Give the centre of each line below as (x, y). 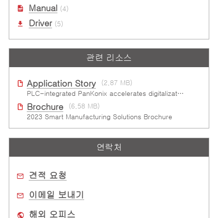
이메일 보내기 (56, 195)
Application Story (61, 84)
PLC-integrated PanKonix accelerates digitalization (180, 94)
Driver (40, 24)
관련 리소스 (109, 58)
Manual (43, 8)
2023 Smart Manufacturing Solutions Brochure (99, 117)
